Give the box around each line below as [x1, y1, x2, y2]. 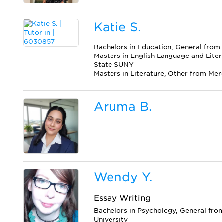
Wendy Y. [94, 170, 153, 185]
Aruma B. [94, 99, 152, 113]
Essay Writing [94, 193, 151, 203]
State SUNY [94, 60, 134, 68]
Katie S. [94, 19, 141, 34]
